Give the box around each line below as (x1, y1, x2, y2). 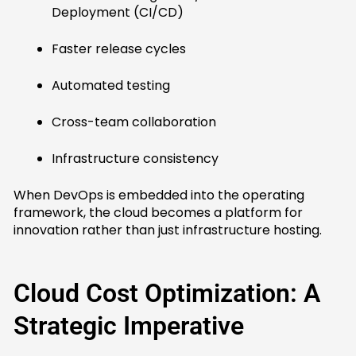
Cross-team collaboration (52, 113, 217, 132)
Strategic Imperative (14, 311, 245, 342)
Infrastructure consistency (52, 149, 219, 168)
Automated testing (52, 76, 171, 95)
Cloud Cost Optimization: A (14, 278, 321, 309)
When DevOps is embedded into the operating (14, 186, 305, 205)
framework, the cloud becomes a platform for (14, 203, 304, 222)
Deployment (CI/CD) (52, 3, 184, 22)
